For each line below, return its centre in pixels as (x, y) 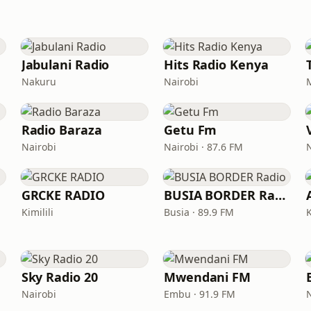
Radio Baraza (61, 130)
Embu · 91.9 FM (199, 294)
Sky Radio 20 (59, 277)
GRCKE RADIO (63, 195)
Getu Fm (190, 130)
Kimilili (37, 212)
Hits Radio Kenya (216, 65)
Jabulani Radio (65, 65)
